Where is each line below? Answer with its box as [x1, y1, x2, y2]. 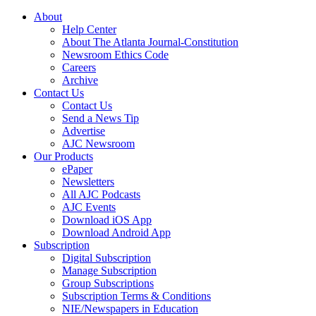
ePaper [62, 162, 92, 175]
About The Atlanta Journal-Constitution [62, 35, 238, 48]
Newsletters [62, 175, 114, 188]
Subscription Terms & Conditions [62, 289, 211, 302]
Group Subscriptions [62, 276, 154, 289]
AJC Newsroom [62, 137, 135, 150]
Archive [62, 73, 98, 86]
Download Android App [62, 226, 171, 238]
